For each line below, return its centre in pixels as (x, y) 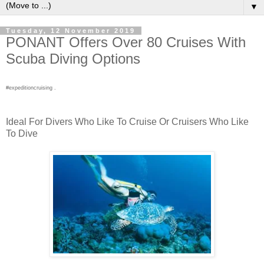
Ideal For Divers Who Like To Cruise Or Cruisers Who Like (127, 122)
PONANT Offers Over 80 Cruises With (126, 42)
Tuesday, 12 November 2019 (71, 30)
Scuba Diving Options (73, 58)
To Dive (22, 134)
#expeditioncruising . (31, 88)
